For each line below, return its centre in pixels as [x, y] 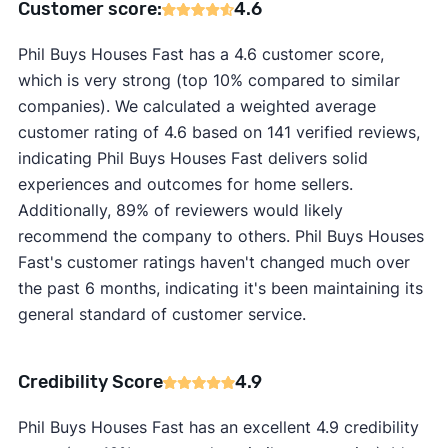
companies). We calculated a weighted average [196, 106]
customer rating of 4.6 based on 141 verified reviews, [218, 132]
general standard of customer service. [161, 314]
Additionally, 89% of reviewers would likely [180, 210]
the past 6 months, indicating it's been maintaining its [220, 288]
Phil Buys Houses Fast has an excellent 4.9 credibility [218, 427]
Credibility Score [90, 382]
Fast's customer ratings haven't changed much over [213, 262]
